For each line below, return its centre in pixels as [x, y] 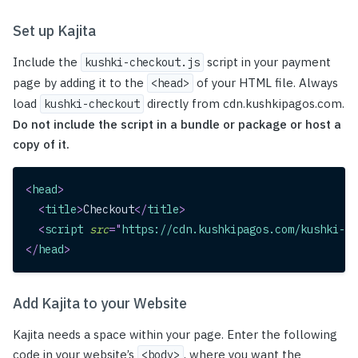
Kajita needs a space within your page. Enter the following [175, 335]
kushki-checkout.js [142, 63]
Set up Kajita [54, 31]
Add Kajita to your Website [100, 304]
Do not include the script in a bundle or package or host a [177, 125]
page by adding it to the [80, 83]
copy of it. [41, 145]
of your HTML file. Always [266, 83]
